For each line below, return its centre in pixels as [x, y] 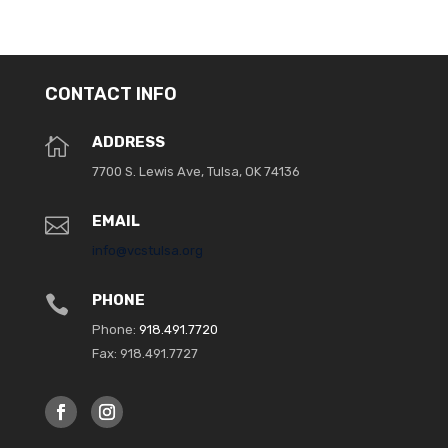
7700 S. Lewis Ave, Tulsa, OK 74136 [195, 171]
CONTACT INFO [110, 94]
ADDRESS [128, 142]
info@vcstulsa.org [147, 250]
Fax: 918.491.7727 [144, 353]
